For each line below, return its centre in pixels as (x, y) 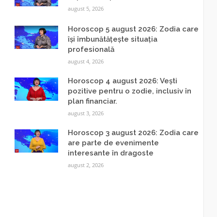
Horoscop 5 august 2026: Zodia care (133, 29)
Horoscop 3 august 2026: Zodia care (133, 133)
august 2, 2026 (85, 165)
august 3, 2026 (85, 113)
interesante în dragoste (110, 153)
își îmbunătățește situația (112, 39)
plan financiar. (92, 101)
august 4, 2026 (85, 61)
